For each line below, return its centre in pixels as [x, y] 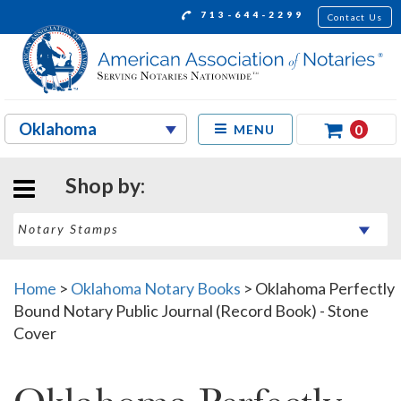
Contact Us [354, 17]
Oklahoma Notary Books [156, 288]
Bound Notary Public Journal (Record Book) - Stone [191, 310]
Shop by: [105, 185]
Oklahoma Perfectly [325, 288]
